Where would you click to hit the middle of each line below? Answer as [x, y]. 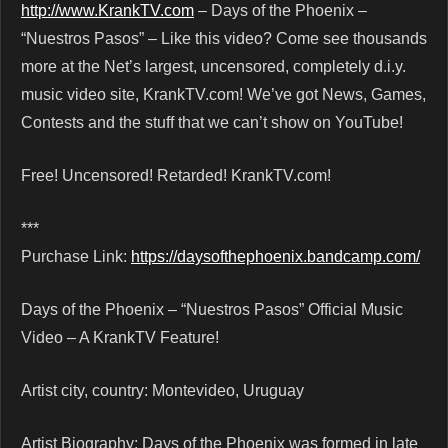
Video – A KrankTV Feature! [120, 338]
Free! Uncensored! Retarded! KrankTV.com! [176, 176]
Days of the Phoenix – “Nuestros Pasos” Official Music [212, 310]
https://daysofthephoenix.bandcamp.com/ [275, 257]
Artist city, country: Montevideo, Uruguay [162, 391]
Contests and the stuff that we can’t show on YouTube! [212, 123]
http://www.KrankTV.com [107, 11]
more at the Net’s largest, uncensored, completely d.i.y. [213, 67]
